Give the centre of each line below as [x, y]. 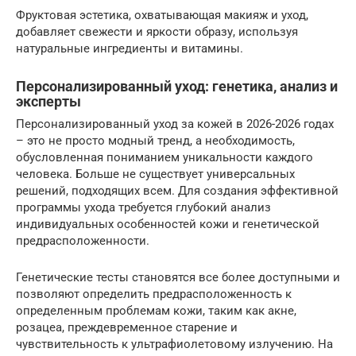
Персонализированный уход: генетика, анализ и [177, 86]
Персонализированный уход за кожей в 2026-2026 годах [175, 124]
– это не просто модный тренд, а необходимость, [155, 140]
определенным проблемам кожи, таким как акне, [156, 310]
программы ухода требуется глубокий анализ [143, 207]
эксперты [48, 101]
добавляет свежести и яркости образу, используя [157, 31]
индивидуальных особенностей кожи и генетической [168, 224]
